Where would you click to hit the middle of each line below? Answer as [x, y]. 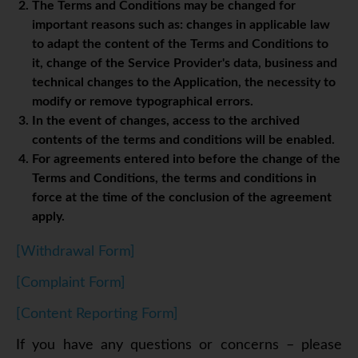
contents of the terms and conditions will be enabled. [183, 140]
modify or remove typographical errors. [143, 102]
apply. [48, 217]
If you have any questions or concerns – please [179, 346]
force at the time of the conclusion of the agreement [182, 198]
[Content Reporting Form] [97, 314]
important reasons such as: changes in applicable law [181, 25]
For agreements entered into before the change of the [186, 159]
